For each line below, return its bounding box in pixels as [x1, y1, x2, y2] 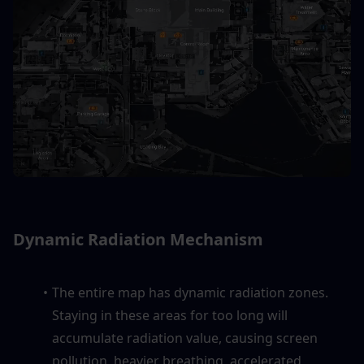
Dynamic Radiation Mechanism [13, 228, 263, 251]
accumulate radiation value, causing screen [52, 329, 318, 348]
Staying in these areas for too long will [52, 306, 288, 325]
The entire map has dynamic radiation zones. [51, 284, 328, 302]
